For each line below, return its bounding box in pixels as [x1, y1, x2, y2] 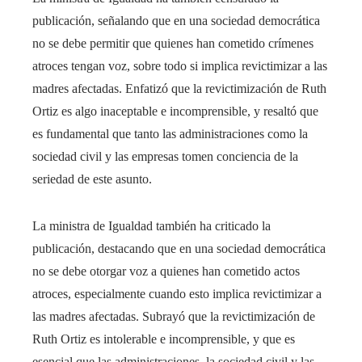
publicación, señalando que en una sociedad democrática [32, 13, 320, 27]
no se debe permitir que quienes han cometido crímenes [32, 36, 314, 50]
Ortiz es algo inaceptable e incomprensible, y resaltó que [32, 103, 318, 118]
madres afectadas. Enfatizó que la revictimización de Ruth [32, 81, 326, 95]
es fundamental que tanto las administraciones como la [32, 126, 308, 141]
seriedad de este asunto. [32, 171, 152, 186]
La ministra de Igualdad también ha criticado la [32, 218, 271, 233]
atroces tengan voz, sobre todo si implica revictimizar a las [32, 58, 327, 73]
